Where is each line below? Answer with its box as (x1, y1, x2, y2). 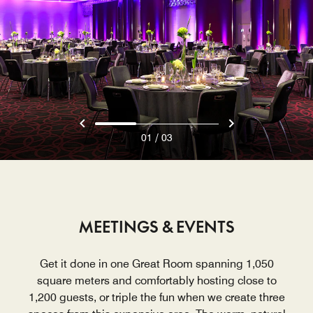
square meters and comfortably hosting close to (36, 274, 277, 288)
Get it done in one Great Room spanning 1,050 (39, 257, 274, 271)
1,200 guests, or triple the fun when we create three (28, 291, 285, 305)
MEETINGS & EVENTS (78, 218, 235, 237)
